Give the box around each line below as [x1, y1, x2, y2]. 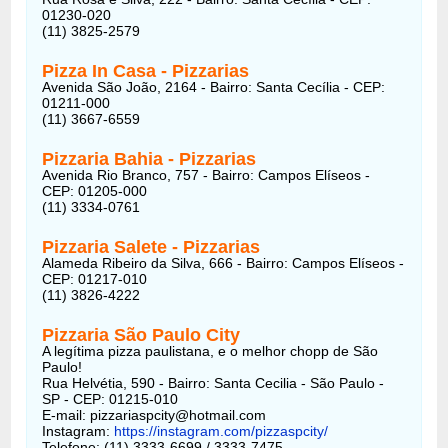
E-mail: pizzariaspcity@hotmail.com [42, 406, 267, 423]
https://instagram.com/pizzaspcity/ [110, 422, 329, 439]
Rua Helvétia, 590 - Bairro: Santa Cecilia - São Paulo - [42, 374, 385, 391]
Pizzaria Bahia [42, 148, 169, 169]
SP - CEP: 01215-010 [42, 390, 179, 407]
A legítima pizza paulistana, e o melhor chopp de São [42, 342, 379, 359]
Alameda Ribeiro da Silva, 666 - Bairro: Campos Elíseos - [42, 254, 405, 271]
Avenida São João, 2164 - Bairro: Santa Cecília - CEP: [42, 78, 386, 95]
